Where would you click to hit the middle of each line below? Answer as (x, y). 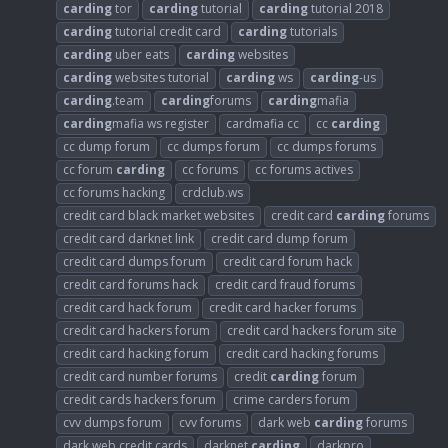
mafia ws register (160, 124)
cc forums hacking (114, 193)
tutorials (312, 32)
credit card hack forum (127, 308)
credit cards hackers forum (139, 400)
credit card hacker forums (282, 308)
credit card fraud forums (285, 285)
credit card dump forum (279, 239)
